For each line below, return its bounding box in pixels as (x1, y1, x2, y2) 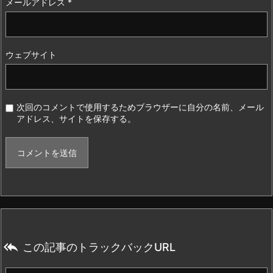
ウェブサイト (5, 49, 57, 60)
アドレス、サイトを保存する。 (16, 113, 136, 124)
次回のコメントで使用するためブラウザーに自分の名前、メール (16, 102, 264, 113)
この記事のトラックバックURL (23, 241, 175, 254)
